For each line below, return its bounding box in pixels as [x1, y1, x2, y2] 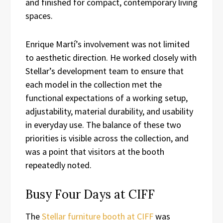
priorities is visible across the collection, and [25, 132, 189, 144]
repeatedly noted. [25, 159, 92, 171]
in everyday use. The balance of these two [25, 119, 181, 131]
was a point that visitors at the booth [25, 146, 164, 158]
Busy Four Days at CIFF [25, 187, 155, 203]
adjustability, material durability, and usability [25, 106, 193, 117]
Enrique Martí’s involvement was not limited [25, 38, 190, 50]
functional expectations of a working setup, [25, 92, 188, 104]
